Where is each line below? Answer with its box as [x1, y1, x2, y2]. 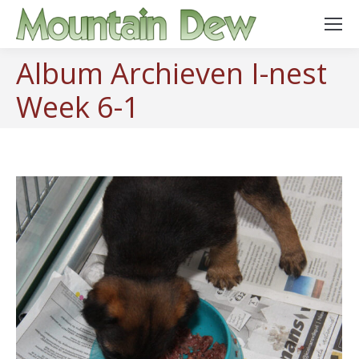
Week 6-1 [16, 87, 139, 127]
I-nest [251, 54, 327, 93]
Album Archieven [16, 54, 251, 93]
